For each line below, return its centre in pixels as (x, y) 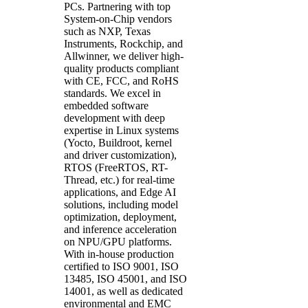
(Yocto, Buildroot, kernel (118, 143)
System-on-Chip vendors (118, 19)
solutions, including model (121, 205)
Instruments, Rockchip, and (124, 44)
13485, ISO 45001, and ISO (126, 279)
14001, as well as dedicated (124, 291)
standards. (87, 93)
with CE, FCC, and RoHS (122, 81)
